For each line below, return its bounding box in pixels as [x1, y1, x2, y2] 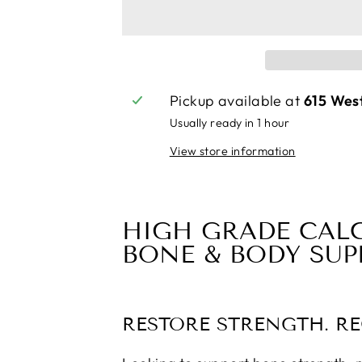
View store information [169, 144, 296, 158]
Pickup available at [169, 91, 304, 110]
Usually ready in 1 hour [169, 116, 290, 130]
